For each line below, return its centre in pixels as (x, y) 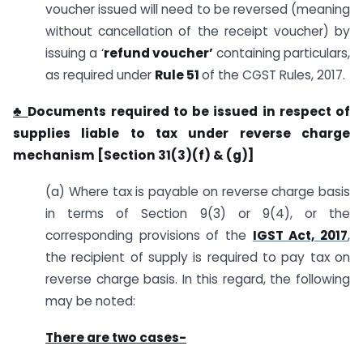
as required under (100, 75)
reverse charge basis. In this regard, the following (198, 279)
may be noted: (90, 301)
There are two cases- (116, 337)
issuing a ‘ (75, 53)
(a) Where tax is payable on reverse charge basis (198, 191)
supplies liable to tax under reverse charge (181, 133)
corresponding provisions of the (149, 235)
